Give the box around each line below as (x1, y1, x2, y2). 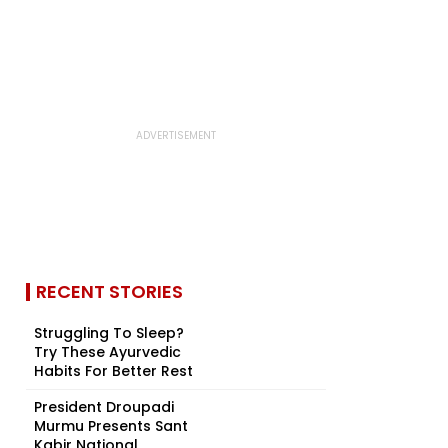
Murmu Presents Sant (34, 416, 188, 436)
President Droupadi (34, 397, 174, 417)
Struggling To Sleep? (34, 323, 184, 343)
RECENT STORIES (36, 279, 183, 304)
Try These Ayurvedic (34, 342, 181, 362)
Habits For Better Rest (34, 361, 193, 381)
